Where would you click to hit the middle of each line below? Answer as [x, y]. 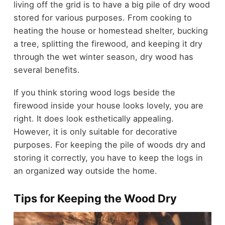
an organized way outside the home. [85, 171]
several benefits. [46, 70]
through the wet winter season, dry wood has [103, 57]
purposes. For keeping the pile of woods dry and [109, 144]
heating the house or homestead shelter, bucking [110, 31]
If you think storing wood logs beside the [94, 92]
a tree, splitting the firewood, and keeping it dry [108, 44]
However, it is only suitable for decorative [95, 131]
